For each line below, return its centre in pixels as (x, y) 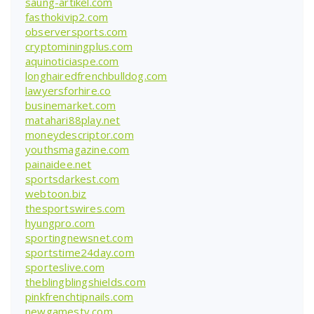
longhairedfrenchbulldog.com (96, 75)
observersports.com (76, 31)
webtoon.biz (56, 193)
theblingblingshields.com (86, 281)
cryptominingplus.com (79, 46)
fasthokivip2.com (67, 16)
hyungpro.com (60, 223)
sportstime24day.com (80, 252)
